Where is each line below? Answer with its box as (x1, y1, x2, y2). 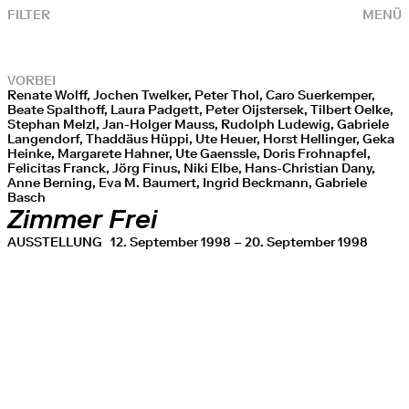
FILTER (7, 6, 50, 23)
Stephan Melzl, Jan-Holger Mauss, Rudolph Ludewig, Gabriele (7, 116, 389, 132)
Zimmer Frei (7, 204, 157, 236)
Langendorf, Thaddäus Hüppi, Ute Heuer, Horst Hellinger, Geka (7, 131, 394, 147)
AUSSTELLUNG (7, 234, 110, 250)
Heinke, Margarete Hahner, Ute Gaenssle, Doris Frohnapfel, (7, 145, 371, 162)
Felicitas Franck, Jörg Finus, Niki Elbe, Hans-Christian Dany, (7, 160, 375, 176)
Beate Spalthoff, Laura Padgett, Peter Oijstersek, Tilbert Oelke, (7, 101, 393, 118)
